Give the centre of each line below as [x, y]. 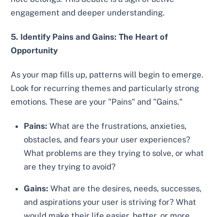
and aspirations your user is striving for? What [110, 202]
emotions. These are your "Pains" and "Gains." [97, 101]
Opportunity [34, 51]
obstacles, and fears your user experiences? [107, 139]
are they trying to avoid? [70, 166]
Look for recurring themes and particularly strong [105, 88]
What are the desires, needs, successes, [125, 188]
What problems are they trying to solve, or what [114, 153]
